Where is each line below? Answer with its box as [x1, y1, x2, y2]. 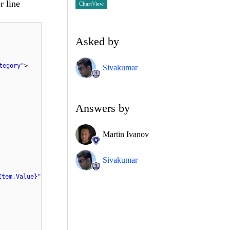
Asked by [75, 34, 119, 48]
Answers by [75, 101, 130, 114]
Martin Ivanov [103, 129, 149, 139]
